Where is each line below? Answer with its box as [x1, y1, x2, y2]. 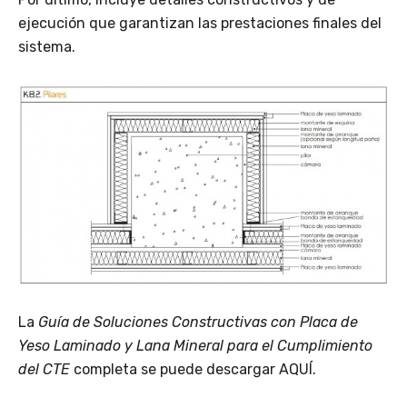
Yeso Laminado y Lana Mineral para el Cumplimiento [18, 337, 372, 355]
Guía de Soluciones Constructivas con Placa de [38, 313, 358, 332]
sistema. [18, 38, 75, 56]
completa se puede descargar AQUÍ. [70, 361, 316, 379]
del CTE [18, 361, 70, 379]
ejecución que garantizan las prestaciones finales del [18, 15, 382, 33]
